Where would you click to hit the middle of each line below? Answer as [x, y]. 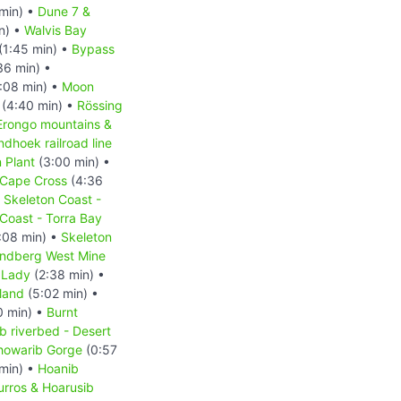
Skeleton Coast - [52, 199]
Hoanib [58, 368]
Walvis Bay [55, 30]
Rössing [100, 105]
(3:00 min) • [73, 161]
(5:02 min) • [61, 293]
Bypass [93, 48]
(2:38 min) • [68, 274]
